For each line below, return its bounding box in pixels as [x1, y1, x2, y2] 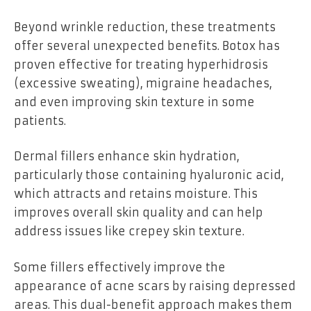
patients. [14, 113, 66, 128]
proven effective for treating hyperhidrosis [14, 57, 268, 72]
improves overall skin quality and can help [14, 205, 263, 220]
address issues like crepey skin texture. [14, 224, 244, 239]
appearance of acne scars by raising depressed [14, 278, 296, 293]
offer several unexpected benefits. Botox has [14, 38, 280, 53]
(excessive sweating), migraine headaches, [14, 76, 272, 90]
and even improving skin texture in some [14, 94, 255, 109]
